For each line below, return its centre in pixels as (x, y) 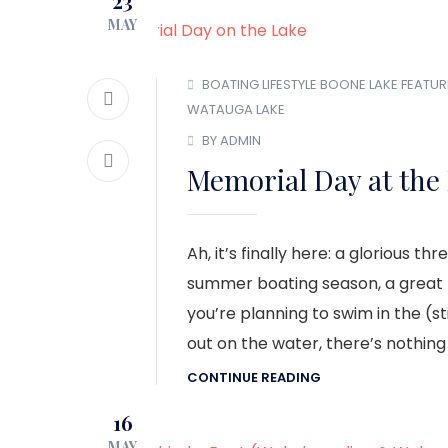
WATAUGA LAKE (236, 109)
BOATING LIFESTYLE (259, 85)
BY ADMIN (231, 141)
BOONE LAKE (359, 85)
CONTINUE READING (254, 377)
